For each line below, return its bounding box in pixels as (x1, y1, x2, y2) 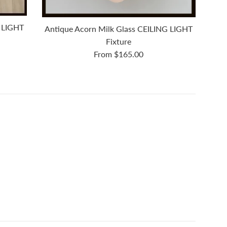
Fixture (106, 36, 132, 47)
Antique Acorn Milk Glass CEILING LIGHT (45, 24, 193, 34)
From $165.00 (94, 49, 144, 59)
